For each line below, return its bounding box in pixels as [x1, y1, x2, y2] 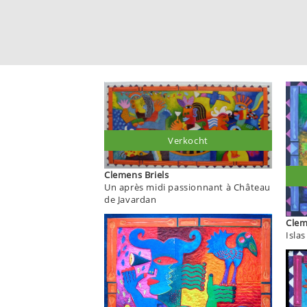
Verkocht [168, 134, 208, 147]
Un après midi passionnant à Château [104, 180, 271, 193]
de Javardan [104, 193, 157, 206]
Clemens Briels [144, 168, 169, 181]
